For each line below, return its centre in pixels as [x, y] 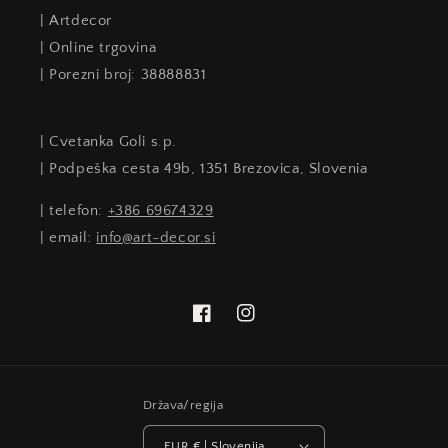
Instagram [269, 323]
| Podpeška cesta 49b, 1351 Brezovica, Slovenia [204, 168]
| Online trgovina [98, 47]
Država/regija [183, 405]
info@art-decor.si [156, 237]
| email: [68, 237]
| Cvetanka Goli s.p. [108, 141]
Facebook [223, 323]
